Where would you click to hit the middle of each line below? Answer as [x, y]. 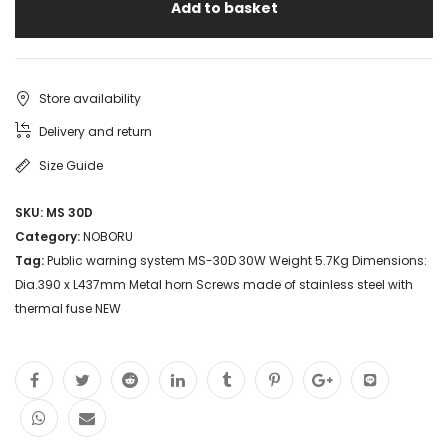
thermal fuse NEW [68, 308]
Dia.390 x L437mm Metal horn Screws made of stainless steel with [214, 284]
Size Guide [71, 165]
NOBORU [108, 236]
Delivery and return [95, 131]
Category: [49, 236]
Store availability [90, 98]
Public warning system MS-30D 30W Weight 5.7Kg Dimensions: [237, 260]
